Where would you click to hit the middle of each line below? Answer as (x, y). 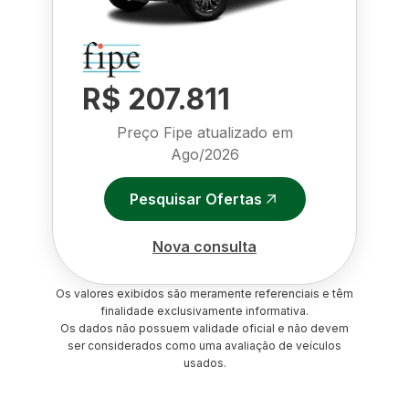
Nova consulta (204, 246)
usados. (204, 363)
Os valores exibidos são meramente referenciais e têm (204, 294)
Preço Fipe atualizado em (204, 132)
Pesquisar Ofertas (195, 199)
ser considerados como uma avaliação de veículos (204, 346)
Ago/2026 (204, 154)
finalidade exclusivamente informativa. (204, 311)
